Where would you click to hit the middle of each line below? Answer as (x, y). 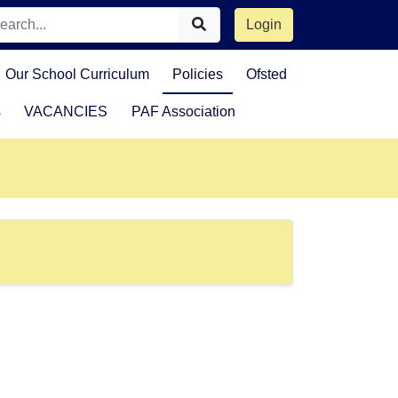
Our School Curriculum (77, 74)
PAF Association (183, 111)
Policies (198, 74)
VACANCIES (66, 111)
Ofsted (267, 74)
